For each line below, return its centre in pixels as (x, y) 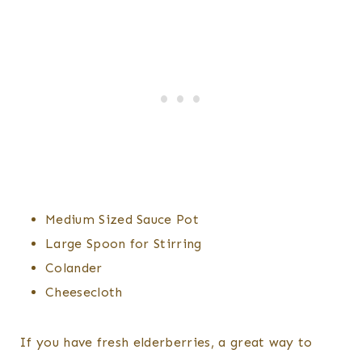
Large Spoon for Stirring (124, 244)
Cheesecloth (84, 293)
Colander (74, 268)
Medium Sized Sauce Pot (122, 220)
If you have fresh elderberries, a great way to (166, 343)
